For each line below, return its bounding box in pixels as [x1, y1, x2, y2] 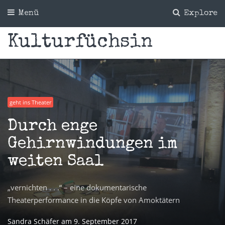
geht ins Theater [10, 98, 51, 106]
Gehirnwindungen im [8, 136, 177, 153]
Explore [181, 10, 217, 18]
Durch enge [8, 119, 97, 136]
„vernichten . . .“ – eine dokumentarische [8, 182, 147, 193]
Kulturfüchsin [8, 33, 153, 52]
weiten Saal [8, 154, 104, 171]
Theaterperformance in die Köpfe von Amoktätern [8, 195, 180, 205]
